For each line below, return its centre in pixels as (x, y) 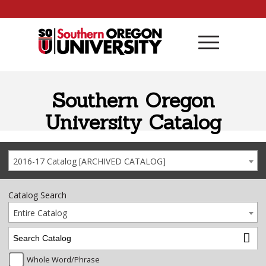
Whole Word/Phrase (63, 259)
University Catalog (133, 122)
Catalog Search (37, 195)
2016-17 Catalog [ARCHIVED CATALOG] (89, 161)
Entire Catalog (40, 213)
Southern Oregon (133, 100)
